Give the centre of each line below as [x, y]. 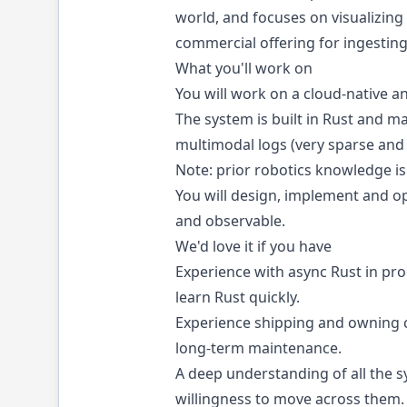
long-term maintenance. [258, 348]
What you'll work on [244, 68]
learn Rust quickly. [238, 297]
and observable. [230, 221]
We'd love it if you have [253, 246]
